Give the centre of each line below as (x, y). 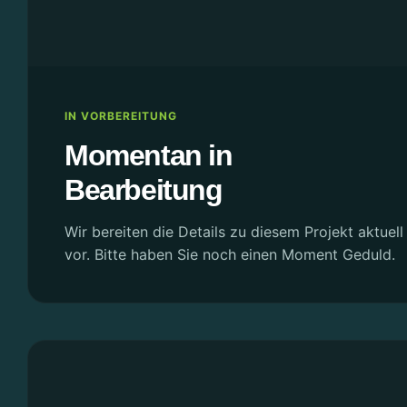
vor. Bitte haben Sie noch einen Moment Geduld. (230, 254)
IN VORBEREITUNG (121, 116)
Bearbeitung (144, 190)
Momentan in (149, 155)
